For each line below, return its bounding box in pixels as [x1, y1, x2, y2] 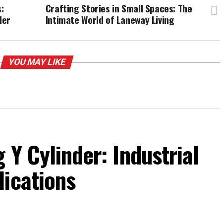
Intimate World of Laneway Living [45, 12, 174, 27]
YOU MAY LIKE [6, 57, 67, 67]
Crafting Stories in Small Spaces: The [45, 1, 192, 15]
